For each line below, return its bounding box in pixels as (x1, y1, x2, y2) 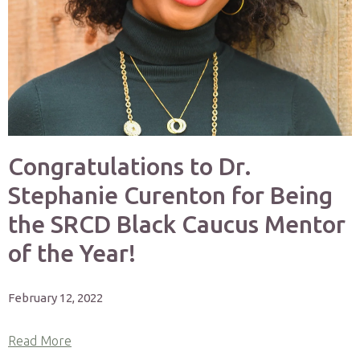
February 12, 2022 (8, 291, 103, 305)
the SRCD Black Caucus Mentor (8, 211, 346, 238)
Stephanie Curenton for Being (8, 182, 333, 209)
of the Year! (8, 239, 136, 267)
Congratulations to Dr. (8, 153, 252, 180)
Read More (8, 333, 72, 348)
